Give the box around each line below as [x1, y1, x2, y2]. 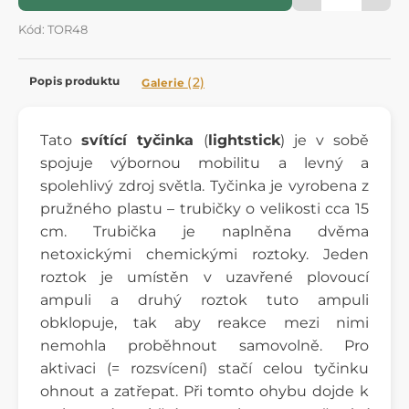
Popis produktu [29, 73, 121, 88]
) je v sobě [279, 131, 370, 149]
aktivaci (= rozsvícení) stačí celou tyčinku [40, 359, 369, 377]
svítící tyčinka [81, 131, 194, 149]
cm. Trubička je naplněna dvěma [40, 222, 369, 240]
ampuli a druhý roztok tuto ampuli [40, 290, 369, 309]
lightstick [207, 131, 280, 149]
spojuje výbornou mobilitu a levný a [40, 153, 369, 172]
